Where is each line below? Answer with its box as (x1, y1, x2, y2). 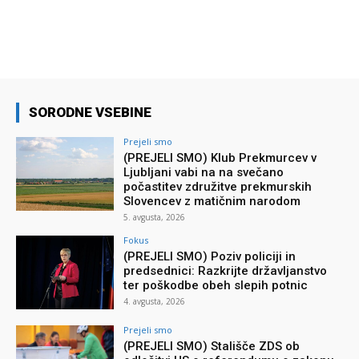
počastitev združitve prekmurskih (123, 179, 313, 195)
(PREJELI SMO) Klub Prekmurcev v (123, 151, 317, 166)
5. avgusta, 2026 (123, 212, 186, 224)
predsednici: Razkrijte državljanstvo (123, 264, 328, 279)
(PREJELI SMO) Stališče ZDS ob (123, 338, 301, 353)
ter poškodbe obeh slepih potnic (123, 278, 309, 293)
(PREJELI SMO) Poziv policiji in (123, 249, 296, 264)
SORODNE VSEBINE (29, 104, 151, 121)
